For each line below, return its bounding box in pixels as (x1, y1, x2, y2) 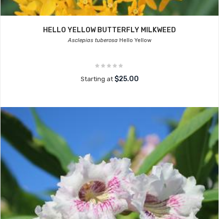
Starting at (80, 75, 114, 83)
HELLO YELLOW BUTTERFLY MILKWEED (43, 26, 176, 34)
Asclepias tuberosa (67, 37, 118, 44)
